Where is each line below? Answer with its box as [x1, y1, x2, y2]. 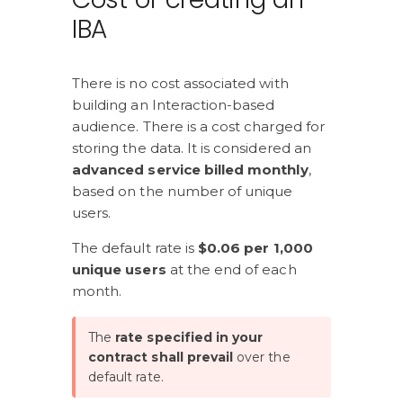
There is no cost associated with [72, 75, 292, 92]
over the [237, 349, 294, 365]
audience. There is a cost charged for [72, 118, 328, 135]
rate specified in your [115, 329, 267, 345]
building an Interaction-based [72, 96, 279, 113]
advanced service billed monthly [72, 161, 309, 178]
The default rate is [72, 239, 198, 256]
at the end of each [166, 261, 300, 278]
